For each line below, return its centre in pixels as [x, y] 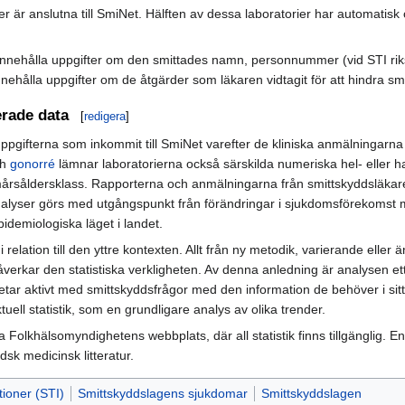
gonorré [33, 163]
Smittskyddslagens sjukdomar [162, 393]
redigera [105, 116]
